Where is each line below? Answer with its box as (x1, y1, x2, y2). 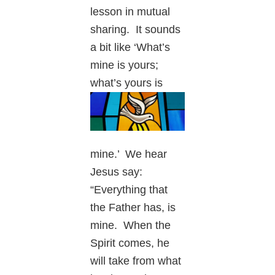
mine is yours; (90, 58, 159, 71)
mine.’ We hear (90, 148, 168, 161)
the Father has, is (90, 201, 176, 214)
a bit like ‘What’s (90, 41, 171, 53)
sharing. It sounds (90, 23, 181, 36)
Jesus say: (90, 166, 143, 179)
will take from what (90, 255, 182, 268)
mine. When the (90, 219, 171, 232)
